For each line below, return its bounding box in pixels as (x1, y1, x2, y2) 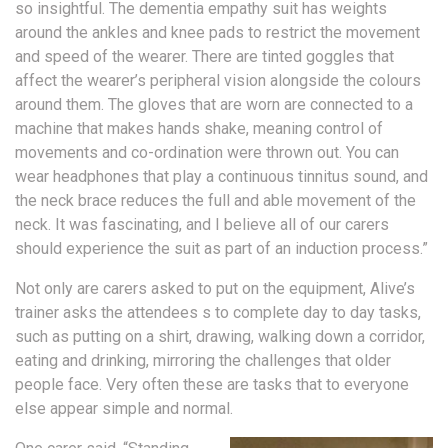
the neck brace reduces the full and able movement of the (15, 191, 416, 211)
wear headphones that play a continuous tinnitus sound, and (15, 167, 428, 187)
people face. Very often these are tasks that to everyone (15, 375, 409, 395)
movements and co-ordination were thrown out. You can (15, 143, 399, 163)
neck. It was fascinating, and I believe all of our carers (15, 215, 389, 235)
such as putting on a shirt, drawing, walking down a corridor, (15, 327, 425, 347)
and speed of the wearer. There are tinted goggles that (15, 47, 394, 67)
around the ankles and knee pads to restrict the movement (15, 23, 420, 43)
